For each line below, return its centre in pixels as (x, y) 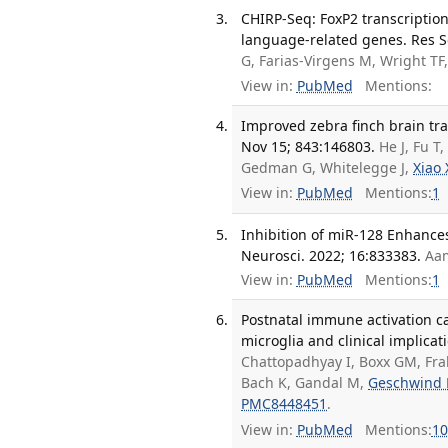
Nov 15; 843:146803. (308, 146)
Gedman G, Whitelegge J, (327, 167)
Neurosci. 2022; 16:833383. (331, 255)
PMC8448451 (284, 404)
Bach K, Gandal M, (305, 383)
